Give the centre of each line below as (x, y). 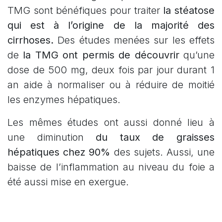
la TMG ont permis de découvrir (101, 55)
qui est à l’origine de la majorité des (111, 26)
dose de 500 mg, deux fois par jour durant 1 (111, 70)
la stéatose (189, 11)
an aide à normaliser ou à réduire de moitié (111, 85)
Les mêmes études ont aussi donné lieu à (111, 123)
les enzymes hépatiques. (65, 100)
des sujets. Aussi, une (163, 152)
